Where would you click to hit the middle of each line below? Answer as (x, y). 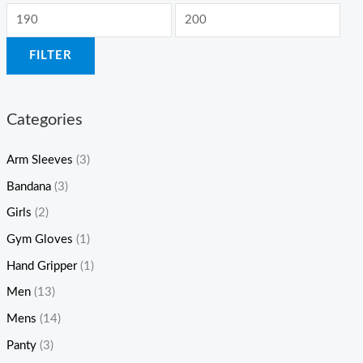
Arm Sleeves (39, 160)
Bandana (28, 186)
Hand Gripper (41, 266)
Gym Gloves (39, 239)
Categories (44, 120)
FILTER (50, 56)
